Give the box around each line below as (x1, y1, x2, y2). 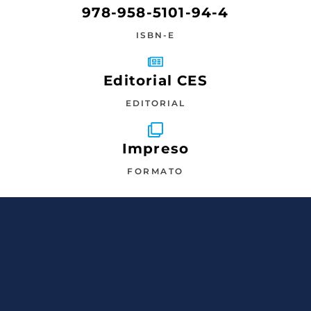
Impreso (121, 140, 190, 157)
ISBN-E (136, 29, 175, 40)
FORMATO (127, 165, 184, 176)
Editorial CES (103, 72, 208, 89)
